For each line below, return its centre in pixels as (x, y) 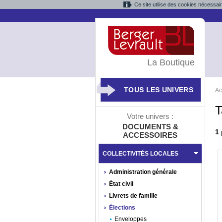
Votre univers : (150, 116)
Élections (122, 208)
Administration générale (143, 172)
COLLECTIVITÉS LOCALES (140, 154)
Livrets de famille (133, 196)
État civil (121, 184)
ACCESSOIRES (150, 135)
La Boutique (171, 62)
